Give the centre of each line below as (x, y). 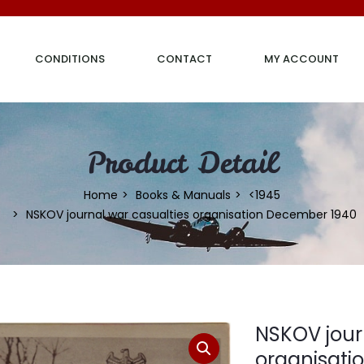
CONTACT (184, 59)
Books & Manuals (183, 195)
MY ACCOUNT (301, 59)
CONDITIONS (70, 59)
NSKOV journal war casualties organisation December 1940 (191, 214)
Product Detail (182, 162)
